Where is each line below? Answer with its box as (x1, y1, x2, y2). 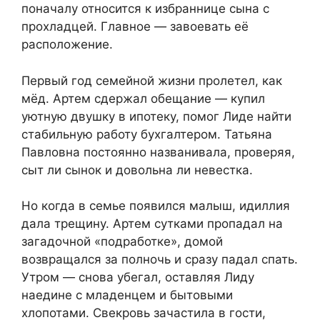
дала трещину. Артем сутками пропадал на (21, 216, 283, 231)
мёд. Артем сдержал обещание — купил (21, 91, 265, 106)
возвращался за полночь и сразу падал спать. (21, 252, 298, 267)
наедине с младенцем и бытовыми (21, 288, 233, 303)
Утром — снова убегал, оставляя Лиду (21, 270, 254, 285)
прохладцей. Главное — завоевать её (21, 19, 249, 34)
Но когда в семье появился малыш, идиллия (21, 199, 290, 214)
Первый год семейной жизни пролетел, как (21, 73, 282, 88)
